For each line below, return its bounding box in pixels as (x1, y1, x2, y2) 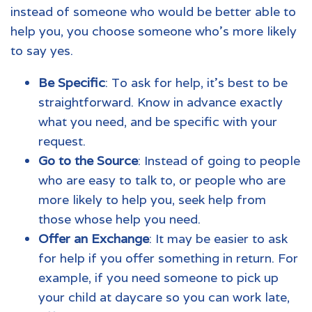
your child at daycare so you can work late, (38, 288, 290, 305)
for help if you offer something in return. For (38, 249, 298, 266)
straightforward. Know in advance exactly (38, 93, 283, 110)
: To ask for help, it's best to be (105, 74, 288, 91)
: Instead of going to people (138, 152, 300, 169)
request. (38, 132, 86, 149)
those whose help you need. (38, 210, 201, 227)
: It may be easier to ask (149, 230, 288, 247)
